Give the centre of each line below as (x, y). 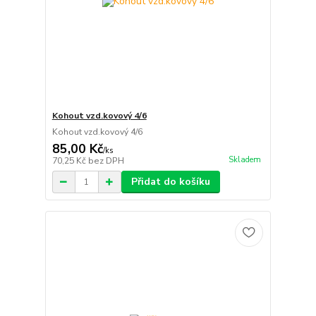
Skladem (244, 159)
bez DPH (106, 161)
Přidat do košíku (170, 182)
